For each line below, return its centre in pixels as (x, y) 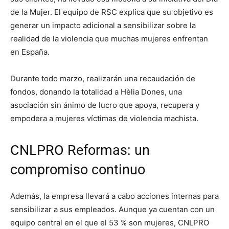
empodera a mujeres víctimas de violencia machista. (104, 119)
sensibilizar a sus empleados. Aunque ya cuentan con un (112, 210)
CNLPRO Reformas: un (80, 151)
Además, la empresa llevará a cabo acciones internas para (114, 196)
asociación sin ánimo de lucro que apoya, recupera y (105, 105)
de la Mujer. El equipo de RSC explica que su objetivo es (112, 12)
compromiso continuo (78, 170)
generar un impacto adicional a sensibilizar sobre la (103, 26)
